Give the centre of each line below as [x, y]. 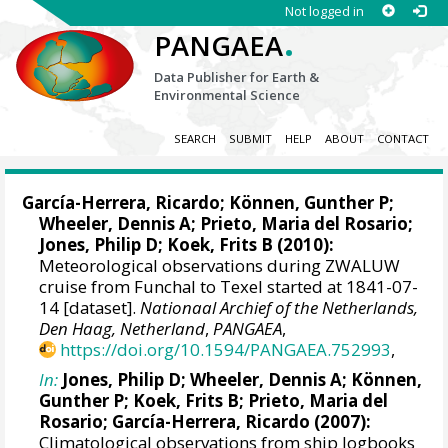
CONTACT [402, 139]
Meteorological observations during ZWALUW [220, 266]
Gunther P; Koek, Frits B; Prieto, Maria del [214, 400]
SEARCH [194, 139]
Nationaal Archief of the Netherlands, [279, 308]
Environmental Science [227, 95]
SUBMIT [250, 139]
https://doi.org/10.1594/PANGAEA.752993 [226, 350]
